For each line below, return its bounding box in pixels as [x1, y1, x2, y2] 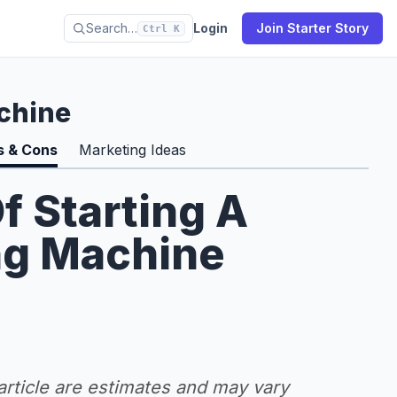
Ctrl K [143, 22, 180, 35]
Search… [86, 20, 137, 35]
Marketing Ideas [79, 141, 186, 159]
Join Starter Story [256, 20, 369, 35]
